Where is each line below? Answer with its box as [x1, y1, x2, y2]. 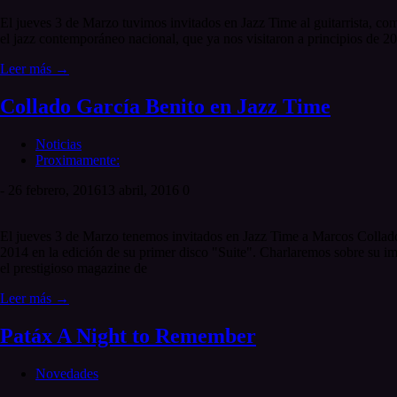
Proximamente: [35, 152, 120, 168]
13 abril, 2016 [101, 183, 179, 198]
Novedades [35, 366, 98, 382]
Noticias [35, 136, 82, 152]
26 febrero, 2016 [8, 183, 101, 198]
